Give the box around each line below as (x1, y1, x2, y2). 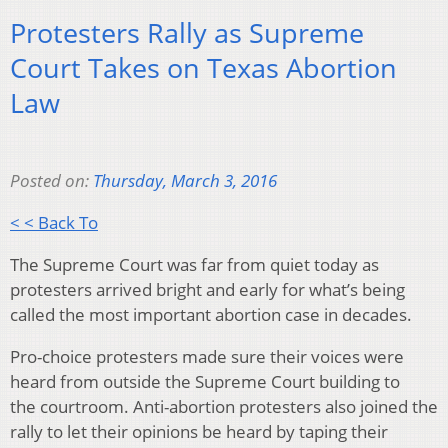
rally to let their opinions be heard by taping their (10, 419, 388, 443)
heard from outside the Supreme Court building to (10, 369, 400, 393)
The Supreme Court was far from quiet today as (10, 252, 379, 276)
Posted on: (10, 168, 93, 192)
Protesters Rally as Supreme (10, 14, 364, 52)
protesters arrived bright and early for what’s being (10, 277, 405, 301)
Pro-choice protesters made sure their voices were (10, 344, 404, 368)
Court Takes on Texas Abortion (10, 49, 397, 87)
